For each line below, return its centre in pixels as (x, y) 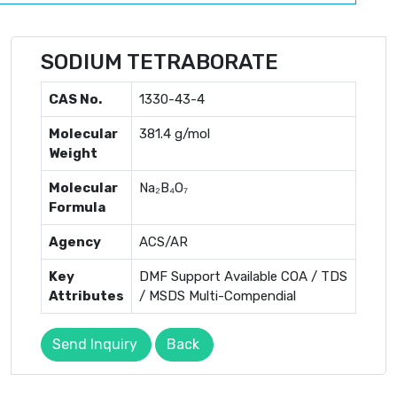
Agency (75, 241)
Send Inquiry (95, 344)
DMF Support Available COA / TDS (243, 276)
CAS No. (75, 99)
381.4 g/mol (175, 133)
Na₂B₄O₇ (163, 187)
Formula (77, 207)
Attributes (86, 296)
